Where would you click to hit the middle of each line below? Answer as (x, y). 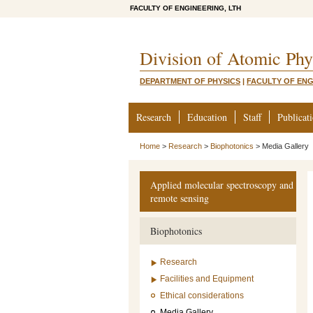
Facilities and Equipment (207, 279)
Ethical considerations (202, 296)
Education (207, 117)
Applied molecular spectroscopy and (222, 185)
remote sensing (180, 198)
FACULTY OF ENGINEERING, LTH (185, 8)
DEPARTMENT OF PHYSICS (190, 81)
